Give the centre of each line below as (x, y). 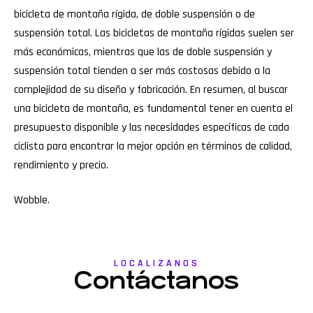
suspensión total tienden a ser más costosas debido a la (142, 71)
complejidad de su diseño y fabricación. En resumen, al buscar (151, 90)
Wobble (31, 200)
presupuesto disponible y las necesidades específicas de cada (152, 128)
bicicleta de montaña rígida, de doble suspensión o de (134, 15)
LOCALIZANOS (156, 263)
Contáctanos (156, 281)
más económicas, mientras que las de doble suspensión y (143, 52)
